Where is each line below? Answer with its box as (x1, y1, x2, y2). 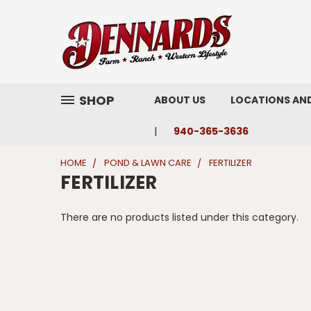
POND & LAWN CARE (104, 156, 192, 169)
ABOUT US (154, 93, 205, 107)
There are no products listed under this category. (60, 210, 299, 224)
